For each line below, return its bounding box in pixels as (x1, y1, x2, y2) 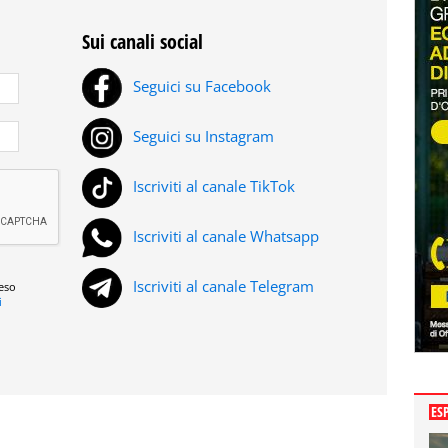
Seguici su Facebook (129, 76, 271, 97)
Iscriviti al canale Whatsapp (129, 226, 319, 247)
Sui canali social (82, 28, 203, 56)
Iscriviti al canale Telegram (129, 276, 314, 297)
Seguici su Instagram (129, 126, 274, 147)
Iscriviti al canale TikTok (129, 176, 295, 197)
